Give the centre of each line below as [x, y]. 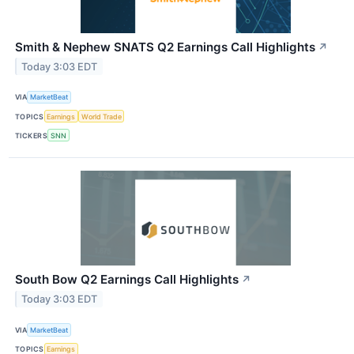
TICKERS [32, 135]
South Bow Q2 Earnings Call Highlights [127, 280]
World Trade [101, 116]
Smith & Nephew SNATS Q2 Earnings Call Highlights [165, 47]
